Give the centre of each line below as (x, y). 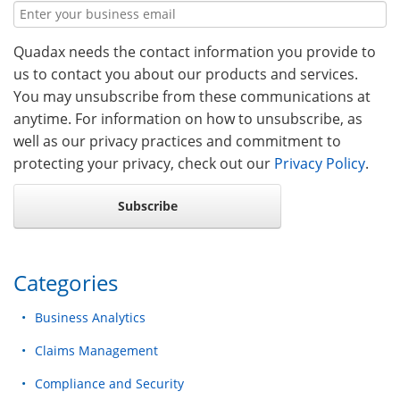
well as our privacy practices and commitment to (177, 142)
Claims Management (96, 351)
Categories (66, 283)
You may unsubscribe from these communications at (192, 97)
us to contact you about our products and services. (186, 75)
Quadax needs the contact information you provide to (195, 52)
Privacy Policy (320, 164)
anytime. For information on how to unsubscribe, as (188, 119)
